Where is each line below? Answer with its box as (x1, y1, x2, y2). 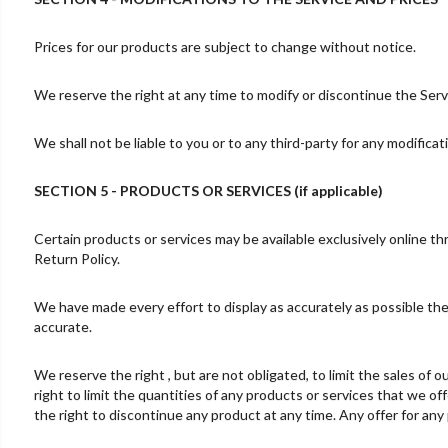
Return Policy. (33, 249, 120, 267)
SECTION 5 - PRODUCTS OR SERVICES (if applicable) (33, 181, 383, 199)
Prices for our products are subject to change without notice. (33, 37, 416, 55)
